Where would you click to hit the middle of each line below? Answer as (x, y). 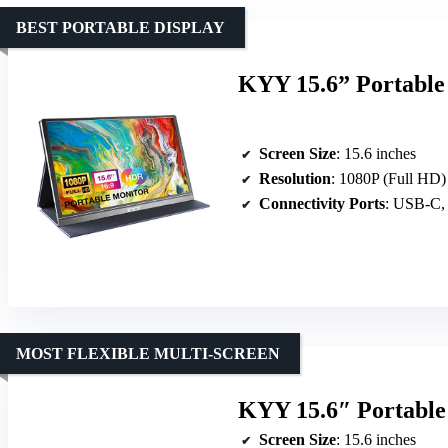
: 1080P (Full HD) (388, 178)
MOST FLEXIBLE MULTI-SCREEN (148, 353)
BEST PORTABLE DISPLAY (120, 27)
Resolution (295, 178)
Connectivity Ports (322, 203)
